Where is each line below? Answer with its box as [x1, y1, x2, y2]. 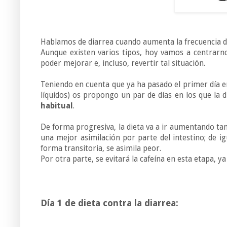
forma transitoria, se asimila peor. [41, 144, 161, 154]
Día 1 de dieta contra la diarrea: [41, 198, 178, 209]
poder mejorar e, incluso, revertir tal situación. [41, 59, 205, 68]
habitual [41, 101, 73, 111]
